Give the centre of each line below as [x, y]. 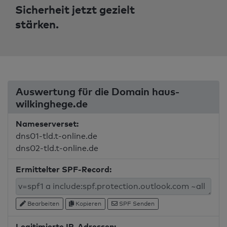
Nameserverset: [47, 124]
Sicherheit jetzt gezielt [75, 9]
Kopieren [88, 204]
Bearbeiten [42, 203]
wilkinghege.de [53, 103]
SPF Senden [136, 204]
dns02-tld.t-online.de [57, 148]
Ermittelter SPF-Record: [64, 169]
